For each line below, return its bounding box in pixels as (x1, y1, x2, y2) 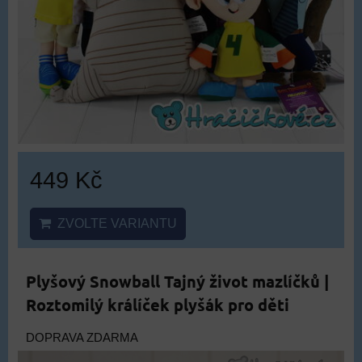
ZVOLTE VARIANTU (51, 217, 177, 230)
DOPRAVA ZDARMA (26, 331, 138, 344)
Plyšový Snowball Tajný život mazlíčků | (26, 271, 329, 292)
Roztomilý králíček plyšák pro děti (26, 294, 289, 315)
